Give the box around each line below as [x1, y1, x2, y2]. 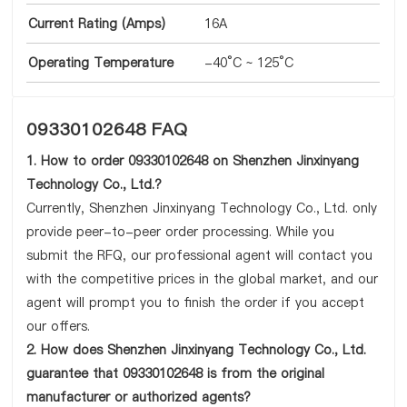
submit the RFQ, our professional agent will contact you [26, 246, 373, 264]
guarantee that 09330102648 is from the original [26, 364, 325, 382]
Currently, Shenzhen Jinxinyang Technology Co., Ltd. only [26, 199, 378, 217]
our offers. [26, 317, 91, 335]
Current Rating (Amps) [28, 15, 166, 33]
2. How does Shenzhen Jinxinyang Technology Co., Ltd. [26, 341, 367, 359]
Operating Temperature [28, 54, 174, 72]
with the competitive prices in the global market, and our [26, 270, 379, 288]
